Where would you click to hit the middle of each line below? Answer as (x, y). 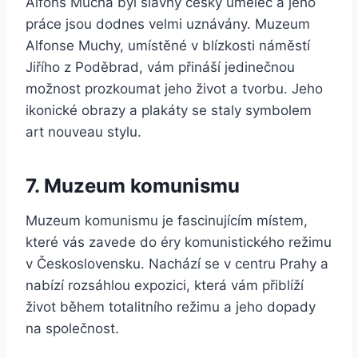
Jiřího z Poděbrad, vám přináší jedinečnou (160, 67)
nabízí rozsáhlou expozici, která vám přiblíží (165, 285)
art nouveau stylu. (84, 131)
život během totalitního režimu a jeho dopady (171, 306)
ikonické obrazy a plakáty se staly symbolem (169, 110)
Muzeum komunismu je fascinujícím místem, (167, 220)
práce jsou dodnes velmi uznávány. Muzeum (168, 24)
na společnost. (72, 328)
